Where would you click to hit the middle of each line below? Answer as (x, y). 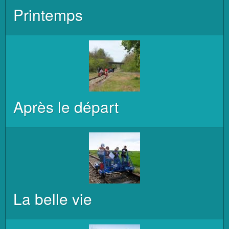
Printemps (48, 15)
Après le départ (66, 107)
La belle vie (53, 199)
